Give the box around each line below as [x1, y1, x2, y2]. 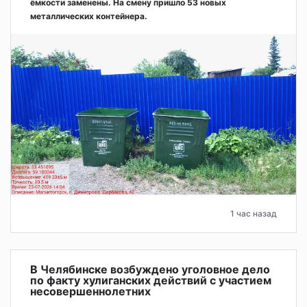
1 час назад [230, 208, 277, 219]
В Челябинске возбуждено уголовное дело [30, 262, 270, 276]
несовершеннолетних [30, 284, 151, 298]
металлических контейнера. [30, 11, 147, 22]
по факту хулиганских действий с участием [30, 273, 271, 287]
